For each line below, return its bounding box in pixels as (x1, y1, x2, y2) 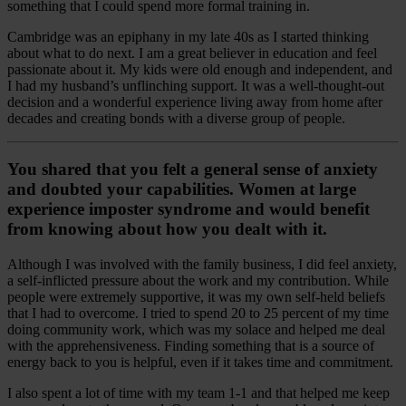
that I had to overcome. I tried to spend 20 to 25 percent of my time (7, 304, 389, 321)
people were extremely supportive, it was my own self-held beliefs (7, 288, 385, 304)
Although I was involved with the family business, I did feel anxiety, (7, 256, 397, 272)
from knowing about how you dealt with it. (7, 219, 327, 239)
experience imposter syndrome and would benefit (7, 199, 370, 219)
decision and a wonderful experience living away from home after (7, 93, 382, 110)
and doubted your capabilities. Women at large (7, 179, 356, 199)
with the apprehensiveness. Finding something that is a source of (7, 337, 374, 353)
